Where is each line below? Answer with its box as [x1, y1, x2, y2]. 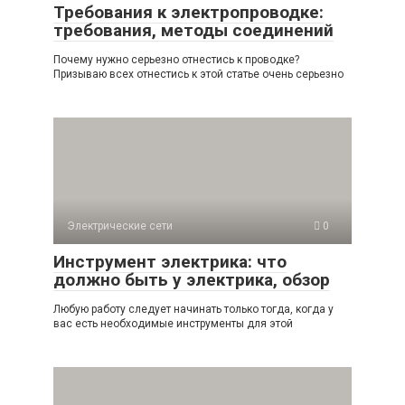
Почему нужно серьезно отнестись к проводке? [53, 52, 299, 66]
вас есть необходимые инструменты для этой [53, 316, 293, 330]
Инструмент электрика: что [53, 250, 287, 272]
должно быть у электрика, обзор [53, 268, 330, 290]
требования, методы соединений [53, 19, 334, 41]
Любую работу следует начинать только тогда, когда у [53, 302, 334, 316]
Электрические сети [67, 219, 173, 232]
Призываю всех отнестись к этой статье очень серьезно [53, 67, 344, 80]
